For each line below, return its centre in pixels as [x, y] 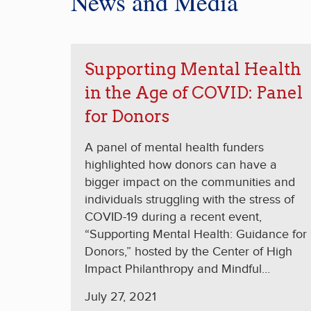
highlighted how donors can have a [181, 165]
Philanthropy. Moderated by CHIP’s [179, 287]
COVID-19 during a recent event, [173, 217]
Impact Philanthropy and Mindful [173, 269]
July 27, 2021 [120, 297]
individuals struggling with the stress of [190, 200]
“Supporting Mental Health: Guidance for [196, 235]
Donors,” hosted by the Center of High [188, 252]
